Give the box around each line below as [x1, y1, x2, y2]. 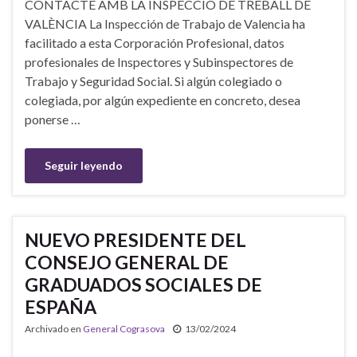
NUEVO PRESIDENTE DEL [25, 228, 246, 251]
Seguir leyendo [45, 158, 123, 172]
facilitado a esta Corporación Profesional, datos [25, 34, 284, 50]
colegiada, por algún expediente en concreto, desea [25, 92, 300, 108]
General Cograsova [83, 322, 165, 335]
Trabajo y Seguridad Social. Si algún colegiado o [25, 73, 282, 88]
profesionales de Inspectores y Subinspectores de [25, 53, 293, 69]
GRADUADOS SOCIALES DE [25, 273, 262, 296]
